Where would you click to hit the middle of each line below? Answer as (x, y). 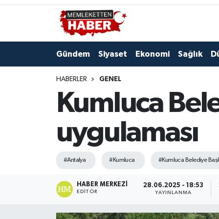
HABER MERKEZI (102, 184)
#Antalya (75, 160)
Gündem (73, 54)
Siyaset (112, 54)
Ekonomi (152, 54)
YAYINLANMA (174, 193)
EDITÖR (87, 191)
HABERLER (71, 79)
